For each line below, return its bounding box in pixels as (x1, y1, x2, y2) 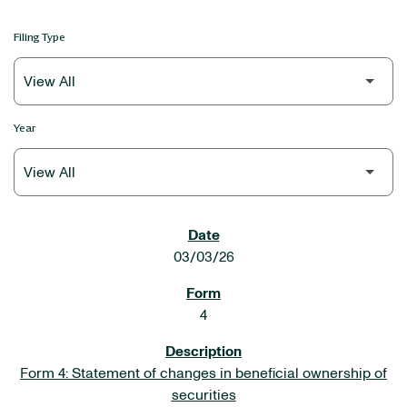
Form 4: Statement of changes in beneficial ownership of (20, 366, 387, 381)
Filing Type (14, 30, 65, 44)
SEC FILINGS (29, 230, 105, 243)
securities (171, 388, 236, 402)
